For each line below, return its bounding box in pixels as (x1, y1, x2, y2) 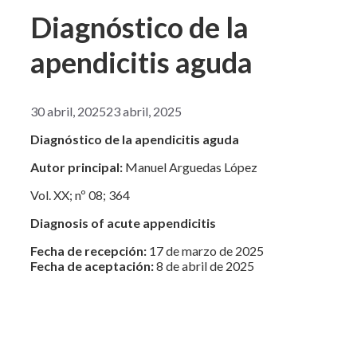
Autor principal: (30, 159, 123, 175)
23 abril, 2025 (106, 103, 182, 119)
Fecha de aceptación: (30, 257, 154, 273)
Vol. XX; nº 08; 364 (30, 186, 130, 202)
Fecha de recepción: (30, 242, 147, 258)
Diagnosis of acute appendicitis (30, 214, 216, 230)
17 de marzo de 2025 (147, 242, 264, 258)
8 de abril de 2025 (154, 257, 254, 273)
